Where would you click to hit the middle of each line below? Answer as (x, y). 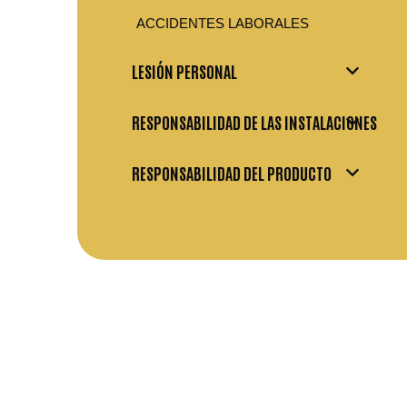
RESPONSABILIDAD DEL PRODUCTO (232, 173)
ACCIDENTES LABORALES (223, 24)
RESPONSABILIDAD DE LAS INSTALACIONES (254, 122)
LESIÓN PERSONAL (184, 71)
